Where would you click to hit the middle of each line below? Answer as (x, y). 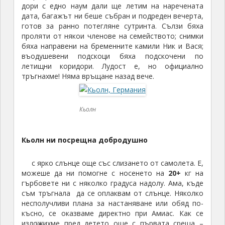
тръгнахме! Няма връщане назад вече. (88, 76)
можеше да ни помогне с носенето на (95, 173)
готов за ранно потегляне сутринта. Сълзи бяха (113, 26)
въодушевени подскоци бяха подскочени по (113, 56)
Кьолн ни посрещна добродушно (84, 140)
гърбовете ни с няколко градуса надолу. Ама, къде (113, 183)
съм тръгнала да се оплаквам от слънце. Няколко (113, 193)
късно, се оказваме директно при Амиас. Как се (113, 213)
